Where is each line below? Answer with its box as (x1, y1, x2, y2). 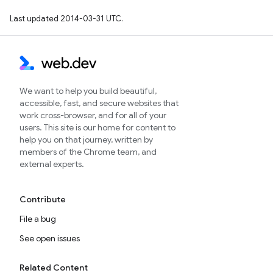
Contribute (19, 194, 66, 205)
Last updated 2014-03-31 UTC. (10, 13, 123, 24)
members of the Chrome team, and (19, 146, 157, 158)
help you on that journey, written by (19, 134, 153, 146)
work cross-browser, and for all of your (19, 110, 166, 121)
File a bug (19, 213, 56, 225)
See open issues (19, 233, 80, 244)
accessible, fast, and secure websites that (19, 97, 179, 109)
